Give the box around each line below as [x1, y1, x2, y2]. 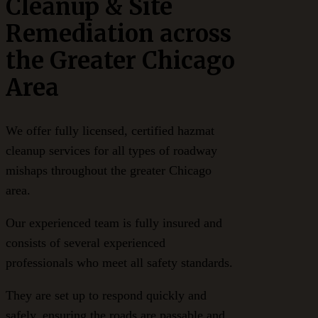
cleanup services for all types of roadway [6, 143, 217, 158]
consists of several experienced [6, 236, 165, 251]
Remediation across [6, 19, 231, 49]
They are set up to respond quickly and [6, 288, 207, 303]
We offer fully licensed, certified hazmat [6, 124, 214, 138]
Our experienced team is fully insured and [6, 216, 222, 231]
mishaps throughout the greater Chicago [6, 163, 212, 178]
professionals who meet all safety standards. [6, 256, 233, 270]
